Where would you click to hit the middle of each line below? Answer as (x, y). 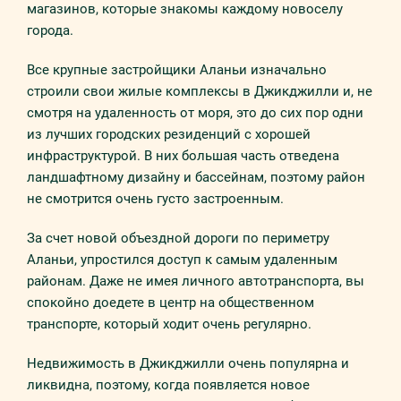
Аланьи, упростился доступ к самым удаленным (182, 260)
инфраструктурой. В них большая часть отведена (183, 156)
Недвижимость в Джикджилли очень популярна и (188, 363)
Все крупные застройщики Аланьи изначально (177, 70)
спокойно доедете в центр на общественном (171, 303)
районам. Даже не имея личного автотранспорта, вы (196, 281)
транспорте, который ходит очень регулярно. (169, 324)
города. (50, 30)
